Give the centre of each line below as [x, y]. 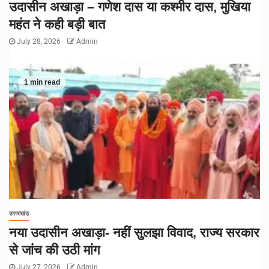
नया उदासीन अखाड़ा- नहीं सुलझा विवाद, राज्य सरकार [134, 233]
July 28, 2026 [39, 42]
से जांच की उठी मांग [54, 250]
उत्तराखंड [19, 214]
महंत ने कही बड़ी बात [57, 25]
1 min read [42, 83]
